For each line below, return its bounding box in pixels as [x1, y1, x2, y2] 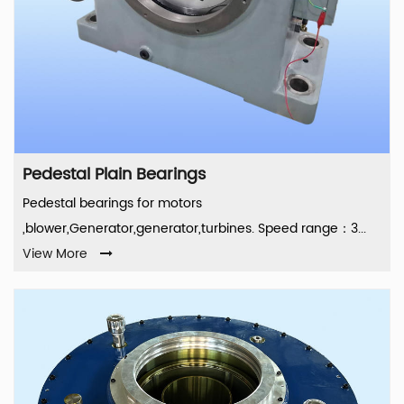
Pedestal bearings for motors [23, 193, 202, 215]
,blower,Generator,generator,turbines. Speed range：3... [23, 218, 366, 240]
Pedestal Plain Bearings [23, 161, 206, 188]
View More [23, 243, 87, 265]
